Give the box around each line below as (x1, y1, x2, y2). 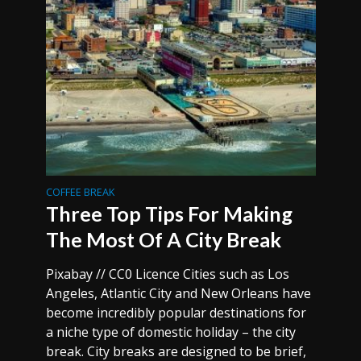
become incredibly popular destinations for (45, 304, 306, 322)
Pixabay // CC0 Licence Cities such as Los (45, 265, 289, 283)
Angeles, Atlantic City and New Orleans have (45, 284, 311, 302)
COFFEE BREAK (45, 185, 114, 199)
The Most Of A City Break (45, 227, 281, 251)
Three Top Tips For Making (45, 201, 293, 226)
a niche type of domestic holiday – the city (45, 323, 296, 341)
